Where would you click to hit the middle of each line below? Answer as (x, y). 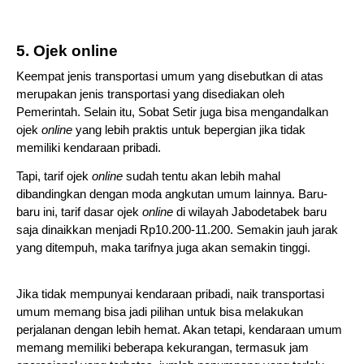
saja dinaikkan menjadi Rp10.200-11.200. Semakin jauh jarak (177, 230)
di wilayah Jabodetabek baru (251, 212)
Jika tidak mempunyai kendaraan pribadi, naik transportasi (170, 295)
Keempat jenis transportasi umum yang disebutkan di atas (170, 76)
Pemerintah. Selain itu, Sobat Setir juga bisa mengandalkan (172, 112)
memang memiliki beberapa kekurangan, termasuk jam (162, 348)
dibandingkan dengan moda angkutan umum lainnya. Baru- (172, 194)
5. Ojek (44, 51)
